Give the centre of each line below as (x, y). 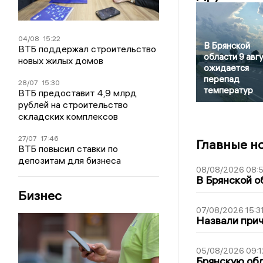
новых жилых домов (61, 60)
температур (228, 90)
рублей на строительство (73, 104)
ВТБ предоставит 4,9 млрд (78, 92)
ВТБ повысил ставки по (68, 148)
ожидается (226, 68)
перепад (221, 79)
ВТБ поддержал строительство (87, 48)
